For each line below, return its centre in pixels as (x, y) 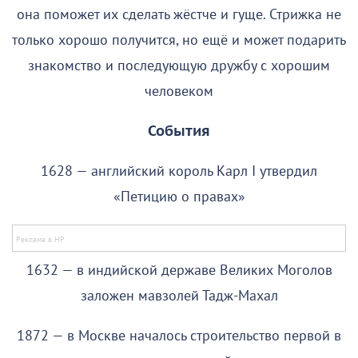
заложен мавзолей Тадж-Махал (179, 296)
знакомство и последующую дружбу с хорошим (179, 66)
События (179, 132)
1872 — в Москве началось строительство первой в (179, 336)
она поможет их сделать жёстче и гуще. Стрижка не (179, 15)
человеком (179, 92)
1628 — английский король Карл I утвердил (179, 172)
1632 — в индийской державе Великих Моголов (179, 271)
